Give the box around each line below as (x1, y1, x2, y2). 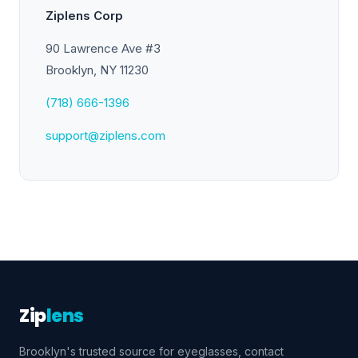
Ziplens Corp (46, 8, 123, 23)
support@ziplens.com (46, 128, 165, 143)
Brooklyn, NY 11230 (46, 62, 149, 78)
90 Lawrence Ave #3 (46, 41, 161, 56)
